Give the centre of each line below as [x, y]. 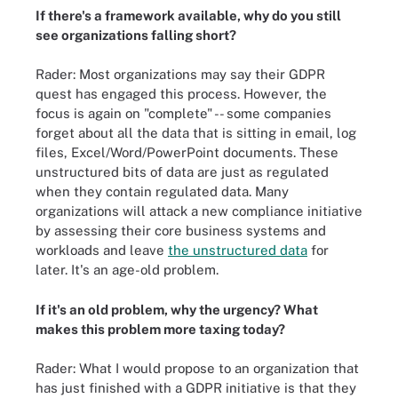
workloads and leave [102, 250]
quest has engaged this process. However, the [181, 94]
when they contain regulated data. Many [162, 191]
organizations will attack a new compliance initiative [199, 211]
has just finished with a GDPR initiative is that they [196, 388]
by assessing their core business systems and [181, 231]
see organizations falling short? [136, 35]
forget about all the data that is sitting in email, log [196, 133]
